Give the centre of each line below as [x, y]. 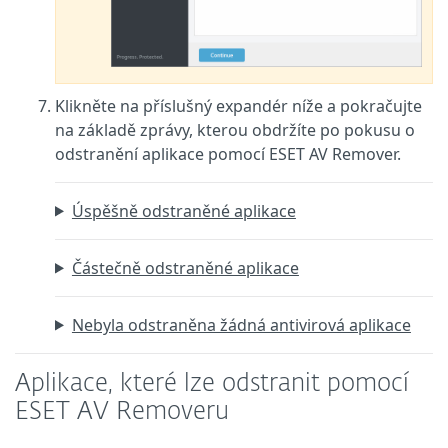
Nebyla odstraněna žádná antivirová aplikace [241, 324]
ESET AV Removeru [122, 411]
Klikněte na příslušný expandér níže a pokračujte [238, 105]
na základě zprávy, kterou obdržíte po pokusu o [235, 129]
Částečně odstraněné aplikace [185, 267]
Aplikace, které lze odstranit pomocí [212, 383]
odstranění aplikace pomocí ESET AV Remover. [228, 153]
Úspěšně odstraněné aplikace [183, 210]
